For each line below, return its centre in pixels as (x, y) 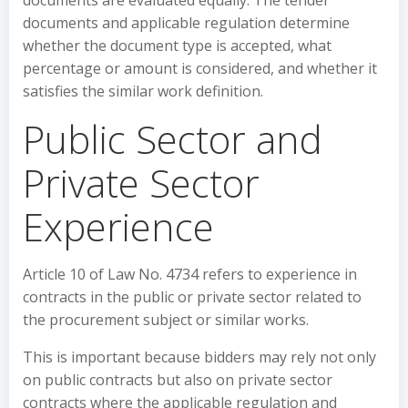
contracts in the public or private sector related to (192, 297)
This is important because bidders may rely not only (199, 357)
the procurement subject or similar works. (166, 320)
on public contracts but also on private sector (178, 380)
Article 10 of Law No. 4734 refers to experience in (190, 274)
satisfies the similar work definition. (143, 91)
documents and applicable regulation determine (186, 23)
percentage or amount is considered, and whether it (200, 68)
